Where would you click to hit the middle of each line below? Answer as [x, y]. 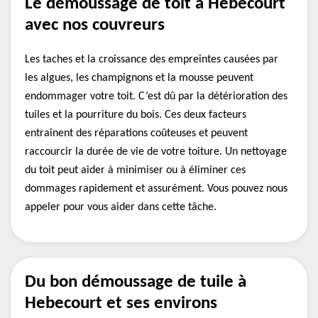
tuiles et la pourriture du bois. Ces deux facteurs [136, 115]
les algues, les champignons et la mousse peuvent [139, 78]
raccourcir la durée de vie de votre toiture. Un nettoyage [156, 152]
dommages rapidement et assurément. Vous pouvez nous [156, 189]
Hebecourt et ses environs [121, 303]
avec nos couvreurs [95, 25]
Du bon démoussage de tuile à [136, 282]
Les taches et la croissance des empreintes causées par [152, 60]
